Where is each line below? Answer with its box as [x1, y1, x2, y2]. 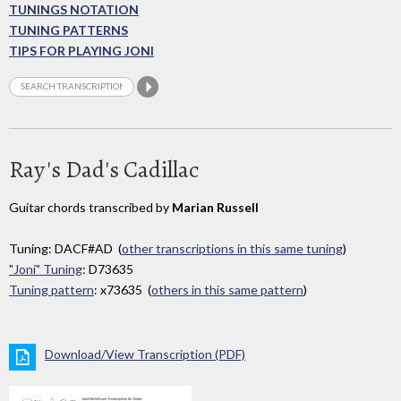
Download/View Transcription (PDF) [45, 346, 245, 363]
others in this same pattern [151, 282, 303, 298]
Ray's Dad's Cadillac [9, 153, 199, 185]
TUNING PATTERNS [9, 22, 128, 38]
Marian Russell [172, 199, 259, 215]
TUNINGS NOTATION [9, 2, 139, 18]
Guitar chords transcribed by [9, 199, 172, 215]
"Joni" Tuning [9, 261, 82, 277]
